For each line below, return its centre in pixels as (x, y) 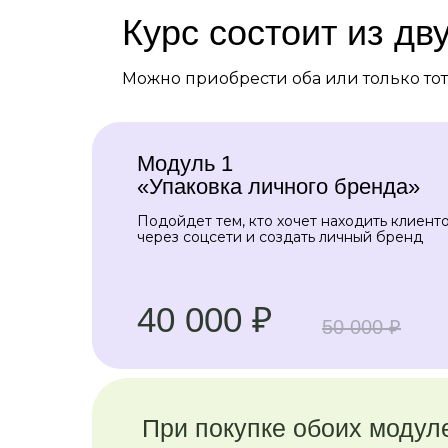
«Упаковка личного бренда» (278, 186)
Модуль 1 (185, 163)
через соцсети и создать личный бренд (280, 237)
